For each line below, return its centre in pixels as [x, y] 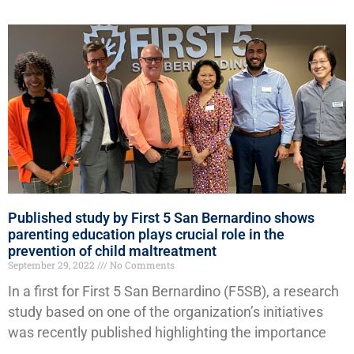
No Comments [141, 265]
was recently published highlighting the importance [167, 333]
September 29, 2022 [53, 265]
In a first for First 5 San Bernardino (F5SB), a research [173, 292]
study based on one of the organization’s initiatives [166, 313]
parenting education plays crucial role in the [146, 235]
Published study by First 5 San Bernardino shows [161, 218]
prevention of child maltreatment [112, 251]
